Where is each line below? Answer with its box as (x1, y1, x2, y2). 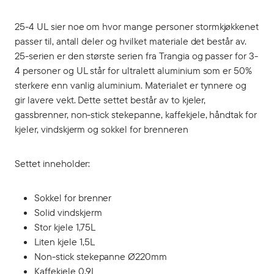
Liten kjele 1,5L (34, 235, 95, 248)
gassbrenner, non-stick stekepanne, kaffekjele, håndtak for (15, 108, 257, 120)
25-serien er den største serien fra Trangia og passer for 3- (15, 50, 259, 62)
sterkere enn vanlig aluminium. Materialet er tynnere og (15, 79, 247, 91)
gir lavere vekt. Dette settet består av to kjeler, (15, 94, 206, 106)
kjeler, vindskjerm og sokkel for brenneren (15, 123, 188, 135)
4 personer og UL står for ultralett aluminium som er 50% (15, 64, 253, 76)
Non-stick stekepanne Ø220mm (34, 250, 168, 262)
